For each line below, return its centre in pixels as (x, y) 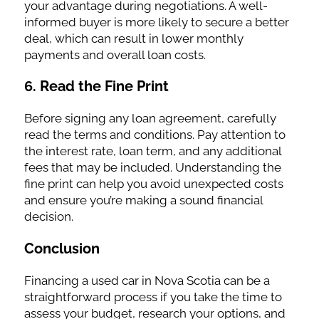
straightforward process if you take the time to (153, 297)
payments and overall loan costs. (115, 54)
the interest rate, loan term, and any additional (152, 151)
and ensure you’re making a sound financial (143, 200)
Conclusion (62, 249)
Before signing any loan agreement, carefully (150, 119)
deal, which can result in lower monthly (134, 38)
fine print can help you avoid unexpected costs (153, 184)
